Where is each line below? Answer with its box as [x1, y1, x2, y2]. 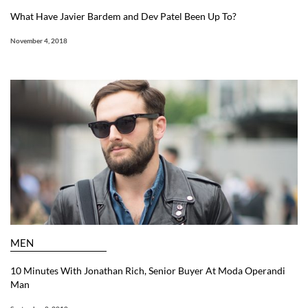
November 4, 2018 [10, 36, 67, 45]
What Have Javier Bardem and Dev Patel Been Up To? [10, 10, 236, 23]
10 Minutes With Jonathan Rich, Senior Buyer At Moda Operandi [10, 265, 285, 277]
